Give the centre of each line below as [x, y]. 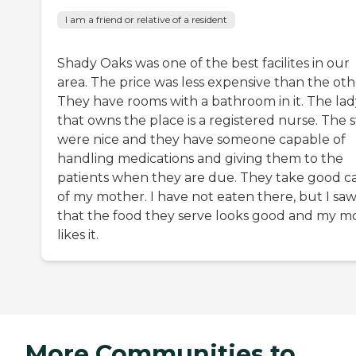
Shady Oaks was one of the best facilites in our [203, 64]
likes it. [78, 235]
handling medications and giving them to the [200, 159]
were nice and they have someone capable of [201, 140]
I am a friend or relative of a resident [146, 20]
